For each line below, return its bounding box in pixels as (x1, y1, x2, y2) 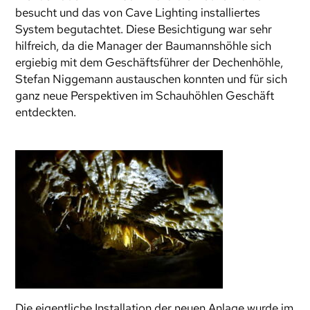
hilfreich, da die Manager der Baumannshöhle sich (15, 38, 272, 53)
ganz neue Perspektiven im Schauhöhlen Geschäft (15, 88, 275, 103)
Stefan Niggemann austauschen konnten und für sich (15, 71, 288, 86)
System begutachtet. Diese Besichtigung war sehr (15, 21, 273, 37)
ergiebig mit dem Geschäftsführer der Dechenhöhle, (15, 55, 284, 70)
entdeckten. (15, 104, 77, 120)
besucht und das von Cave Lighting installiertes (15, 5, 261, 20)
